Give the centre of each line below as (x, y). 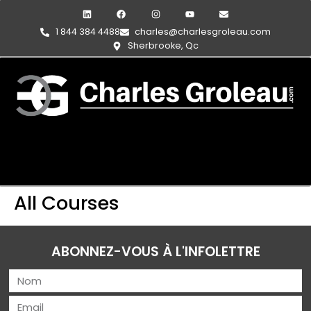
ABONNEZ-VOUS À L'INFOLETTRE (155, 251)
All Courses (67, 203)
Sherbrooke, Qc (163, 46)
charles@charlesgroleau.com (202, 32)
